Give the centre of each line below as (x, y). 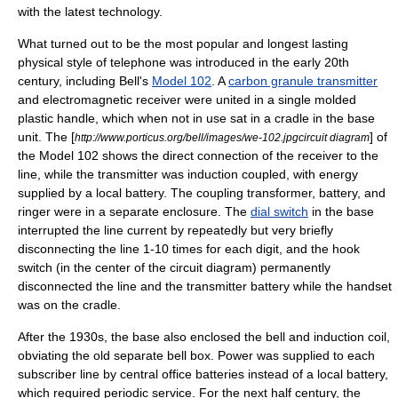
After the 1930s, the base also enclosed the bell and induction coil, (204, 337)
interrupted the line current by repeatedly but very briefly (175, 230)
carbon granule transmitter (303, 81)
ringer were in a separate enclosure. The (134, 211)
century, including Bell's (85, 81)
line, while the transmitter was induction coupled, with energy (188, 174)
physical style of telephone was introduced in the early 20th (183, 62)
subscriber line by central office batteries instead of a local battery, (203, 374)
